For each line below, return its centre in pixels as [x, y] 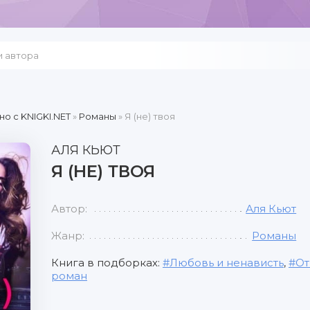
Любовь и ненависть [227, 263]
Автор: [69, 209]
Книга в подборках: [107, 263]
